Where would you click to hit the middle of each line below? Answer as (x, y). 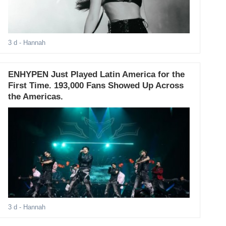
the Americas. (36, 96)
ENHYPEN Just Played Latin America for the (97, 74)
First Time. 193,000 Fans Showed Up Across (96, 85)
